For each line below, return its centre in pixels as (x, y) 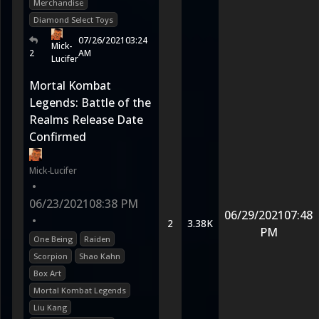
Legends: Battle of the (90, 103)
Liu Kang (50, 307)
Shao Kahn (100, 256)
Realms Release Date (86, 120)
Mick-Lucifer (53, 171)
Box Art (47, 273)
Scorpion (51, 256)
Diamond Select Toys (73, 20)
